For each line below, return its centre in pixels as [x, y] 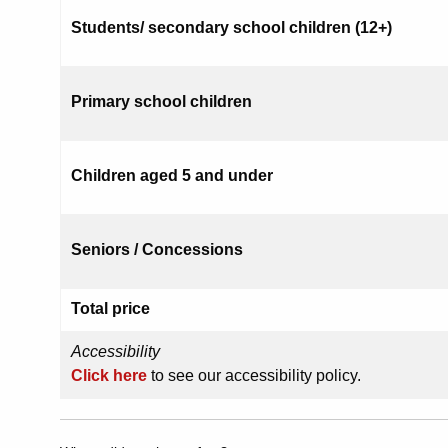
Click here [109, 376]
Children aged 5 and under [172, 176]
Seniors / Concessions [157, 250]
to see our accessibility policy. [254, 376]
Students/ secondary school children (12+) [231, 28]
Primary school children [161, 102]
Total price [110, 309]
